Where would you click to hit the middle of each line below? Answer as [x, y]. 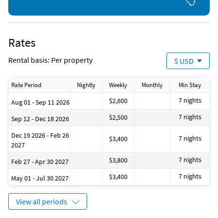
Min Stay [190, 85]
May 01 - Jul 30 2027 [40, 178]
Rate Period [26, 85]
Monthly [152, 85]
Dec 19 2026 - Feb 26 [40, 136]
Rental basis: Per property [50, 60]
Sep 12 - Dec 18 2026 [40, 119]
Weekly [118, 85]
